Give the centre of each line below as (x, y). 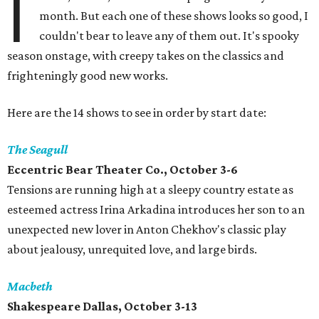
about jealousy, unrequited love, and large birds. (132, 250)
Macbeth (30, 287)
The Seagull (37, 150)
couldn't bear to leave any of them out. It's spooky (169, 36)
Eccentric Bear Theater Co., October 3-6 (122, 170)
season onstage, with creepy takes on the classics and (146, 56)
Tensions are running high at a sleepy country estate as (150, 190)
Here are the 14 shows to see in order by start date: (137, 113)
